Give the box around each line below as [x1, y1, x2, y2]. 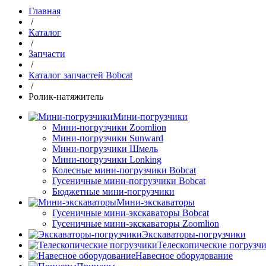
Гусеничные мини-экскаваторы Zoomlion [52, 218, 219, 229]
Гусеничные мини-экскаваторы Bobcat [52, 208, 209, 218]
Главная [28, 6, 61, 16]
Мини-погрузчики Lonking [52, 154, 161, 164]
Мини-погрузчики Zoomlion [52, 122, 166, 132]
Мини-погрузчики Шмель [52, 144, 158, 154]
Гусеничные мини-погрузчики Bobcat [52, 176, 205, 186]
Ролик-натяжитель [28, 91, 103, 102]
